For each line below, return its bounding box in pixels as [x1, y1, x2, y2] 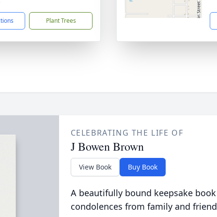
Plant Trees [46, 16, 76, 25]
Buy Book [127, 162, 157, 171]
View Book [78, 162, 111, 171]
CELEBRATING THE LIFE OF [70, 127, 184, 138]
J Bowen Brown [70, 139, 144, 154]
